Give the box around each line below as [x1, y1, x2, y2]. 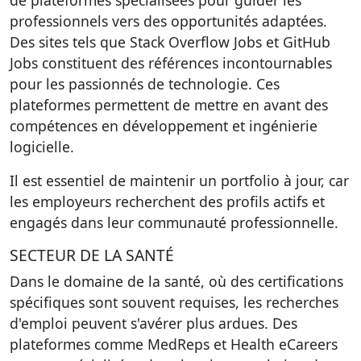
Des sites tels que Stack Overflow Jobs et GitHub [10, 32, 330, 52]
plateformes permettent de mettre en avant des [10, 95, 328, 114]
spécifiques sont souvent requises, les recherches [10, 293, 338, 312]
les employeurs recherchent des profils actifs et [10, 192, 325, 211]
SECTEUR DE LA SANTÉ [10, 244, 174, 266]
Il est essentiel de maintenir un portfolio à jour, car [10, 171, 349, 190]
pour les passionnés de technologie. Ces [10, 74, 280, 93]
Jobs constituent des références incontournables [10, 53, 332, 73]
